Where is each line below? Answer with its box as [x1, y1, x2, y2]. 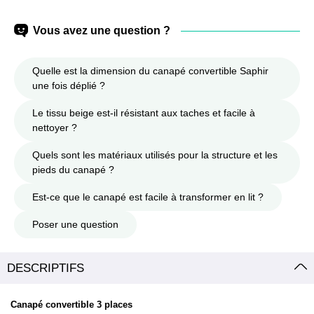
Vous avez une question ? [33, 25, 170, 37]
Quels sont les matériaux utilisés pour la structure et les [32, 149, 278, 161]
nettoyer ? [32, 122, 77, 134]
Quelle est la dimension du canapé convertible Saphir [32, 65, 268, 77]
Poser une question [32, 219, 118, 231]
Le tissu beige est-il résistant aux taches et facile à [32, 107, 255, 119]
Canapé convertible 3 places [11, 299, 132, 310]
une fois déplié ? [32, 80, 105, 92]
